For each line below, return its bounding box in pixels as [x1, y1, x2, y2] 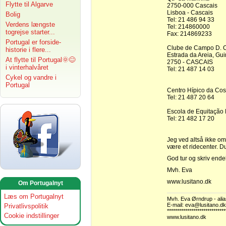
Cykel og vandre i [6, 74, 56, 81]
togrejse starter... [6, 28, 55, 36]
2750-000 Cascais [167, 2, 217, 9]
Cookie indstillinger [4, 212, 59, 219]
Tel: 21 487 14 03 [167, 66, 214, 73]
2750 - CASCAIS [167, 59, 213, 66]
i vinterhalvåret [6, 64, 48, 71]
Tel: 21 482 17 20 [167, 115, 214, 122]
